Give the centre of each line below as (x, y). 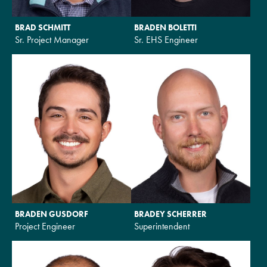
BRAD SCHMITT (43, 27)
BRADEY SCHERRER (170, 214)
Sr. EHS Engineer (166, 39)
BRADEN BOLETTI (165, 27)
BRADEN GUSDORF (52, 214)
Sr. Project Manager (52, 39)
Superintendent (162, 226)
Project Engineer (45, 226)
